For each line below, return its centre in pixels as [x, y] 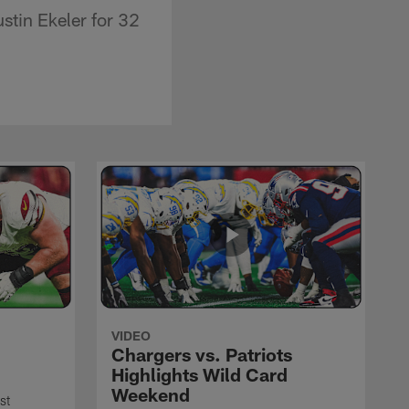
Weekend [151, 394]
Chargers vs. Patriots [202, 354]
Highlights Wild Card [199, 374]
